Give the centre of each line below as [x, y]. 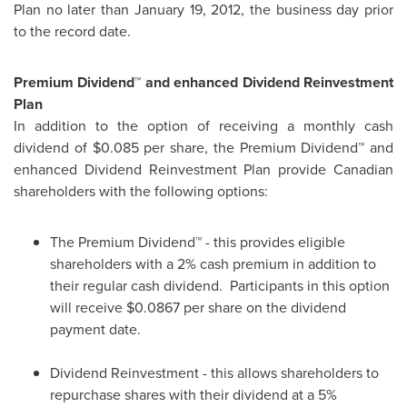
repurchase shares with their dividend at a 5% [194, 395]
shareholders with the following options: [141, 191]
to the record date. [72, 31]
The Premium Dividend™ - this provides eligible [198, 242]
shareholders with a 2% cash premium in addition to [213, 264]
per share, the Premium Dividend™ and [266, 148]
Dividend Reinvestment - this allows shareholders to [214, 373]
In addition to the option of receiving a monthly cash [203, 126]
